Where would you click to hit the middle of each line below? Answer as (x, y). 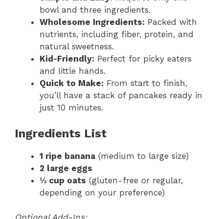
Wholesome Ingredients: (92, 22)
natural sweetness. (77, 47)
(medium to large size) (142, 156)
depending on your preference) (102, 192)
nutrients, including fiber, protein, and (117, 34)
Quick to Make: (72, 83)
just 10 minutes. (71, 108)
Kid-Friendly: (67, 59)
